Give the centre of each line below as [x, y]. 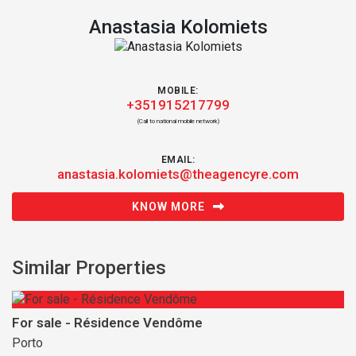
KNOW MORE [168, 207]
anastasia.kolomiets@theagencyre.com [178, 174]
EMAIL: [178, 160]
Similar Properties [89, 268]
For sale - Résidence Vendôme [107, 323]
